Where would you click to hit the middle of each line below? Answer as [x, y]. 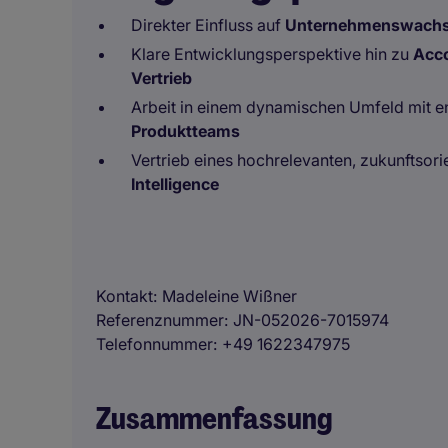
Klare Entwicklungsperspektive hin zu [272, 54]
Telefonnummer [154, 344]
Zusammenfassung [214, 418]
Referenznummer [160, 320]
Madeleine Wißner [229, 296]
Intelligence [175, 184]
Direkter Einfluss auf [208, 25]
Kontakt [124, 296]
